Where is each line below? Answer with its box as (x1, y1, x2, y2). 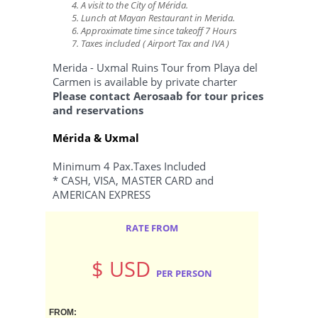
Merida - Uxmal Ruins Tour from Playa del (53, 60, 258, 75)
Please (53, 88, 89, 103)
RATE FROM (126, 221, 178, 234)
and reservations (53, 102, 143, 117)
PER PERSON (156, 267, 212, 280)
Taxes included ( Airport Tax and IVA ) (81, 37, 229, 50)
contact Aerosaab (89, 88, 183, 103)
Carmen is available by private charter (53, 74, 237, 89)
